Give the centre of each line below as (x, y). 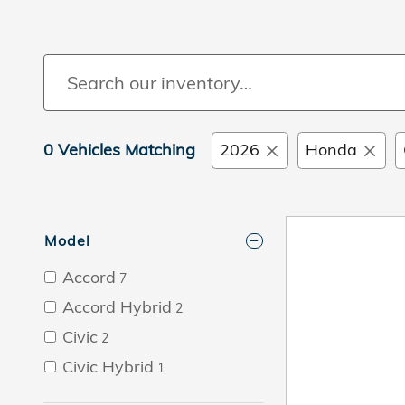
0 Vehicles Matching (119, 149)
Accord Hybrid (117, 306)
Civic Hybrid (108, 366)
